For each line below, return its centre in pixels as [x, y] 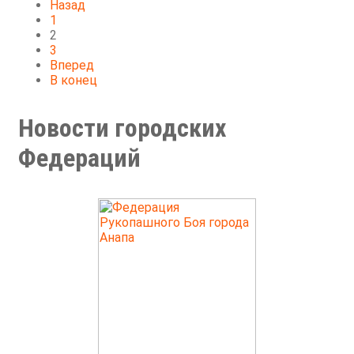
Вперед [72, 66]
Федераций [79, 158]
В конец [73, 81]
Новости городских [122, 128]
